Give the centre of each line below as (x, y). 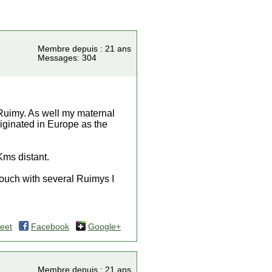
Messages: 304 (67, 58)
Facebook (50, 227)
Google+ (104, 227)
